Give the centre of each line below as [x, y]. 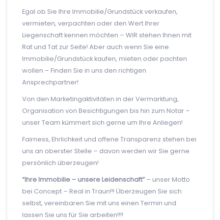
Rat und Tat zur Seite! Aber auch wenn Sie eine [96, 47]
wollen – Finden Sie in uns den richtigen [84, 70]
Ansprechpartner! [50, 82]
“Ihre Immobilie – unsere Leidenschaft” [83, 179]
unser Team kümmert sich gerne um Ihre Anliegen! [102, 123]
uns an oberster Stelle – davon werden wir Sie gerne [106, 151]
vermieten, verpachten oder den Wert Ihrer [91, 23]
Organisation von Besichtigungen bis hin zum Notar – [106, 111]
